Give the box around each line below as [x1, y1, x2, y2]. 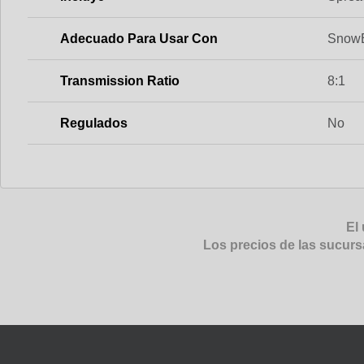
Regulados [60, 115, 128, 130]
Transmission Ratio [60, 73, 180, 88]
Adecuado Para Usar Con [60, 31, 218, 45]
